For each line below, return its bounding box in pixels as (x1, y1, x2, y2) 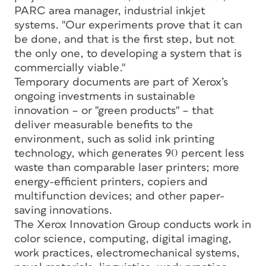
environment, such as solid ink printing (14, 133, 214, 145)
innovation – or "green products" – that (14, 104, 214, 116)
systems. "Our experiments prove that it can (14, 19, 242, 31)
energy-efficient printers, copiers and (14, 176, 208, 188)
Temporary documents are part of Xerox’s (14, 76, 228, 88)
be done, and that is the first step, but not (14, 33, 235, 45)
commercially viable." (14, 62, 125, 74)
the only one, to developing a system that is (14, 47, 242, 59)
